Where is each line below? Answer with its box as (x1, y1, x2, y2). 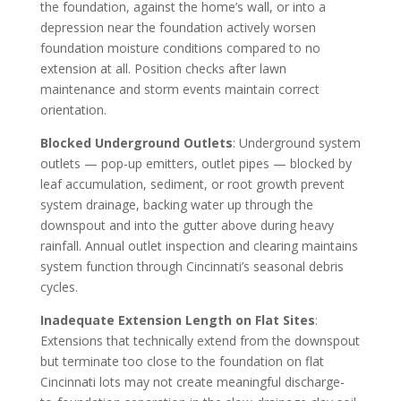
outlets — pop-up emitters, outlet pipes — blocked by (39, 154, 352, 172)
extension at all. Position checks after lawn (39, 59, 286, 77)
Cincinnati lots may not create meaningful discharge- (39, 372, 345, 390)
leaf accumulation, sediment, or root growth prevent (39, 175, 345, 192)
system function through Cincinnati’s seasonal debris (39, 257, 344, 275)
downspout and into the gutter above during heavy (39, 216, 334, 234)
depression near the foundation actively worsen (39, 18, 316, 36)
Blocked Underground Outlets (39, 133, 233, 151)
